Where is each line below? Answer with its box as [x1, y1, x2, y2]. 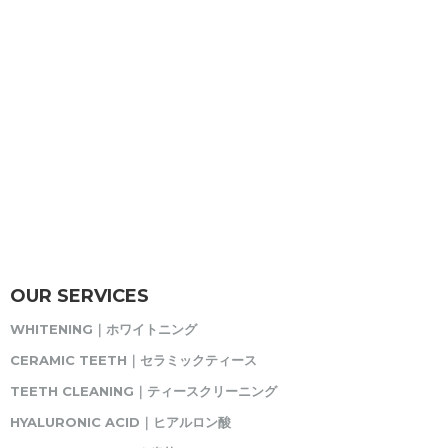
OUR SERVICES [10, 285, 149, 308]
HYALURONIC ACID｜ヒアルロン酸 [10, 414, 231, 431]
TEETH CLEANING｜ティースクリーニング [10, 383, 277, 400]
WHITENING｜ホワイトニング [10, 321, 197, 338]
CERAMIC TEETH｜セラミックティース [10, 352, 257, 369]
